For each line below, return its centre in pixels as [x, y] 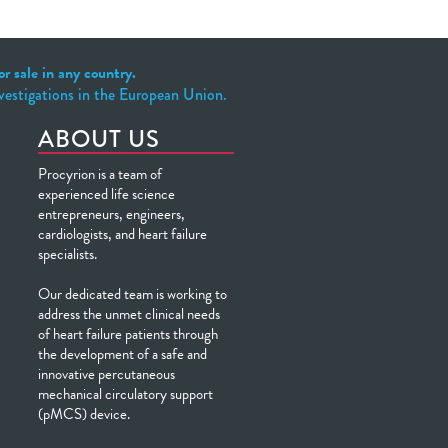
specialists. [67, 254]
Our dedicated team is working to [132, 294]
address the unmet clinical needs [129, 314]
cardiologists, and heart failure [122, 234]
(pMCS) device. [84, 414]
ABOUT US [99, 138]
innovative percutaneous [106, 374]
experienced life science [106, 194]
